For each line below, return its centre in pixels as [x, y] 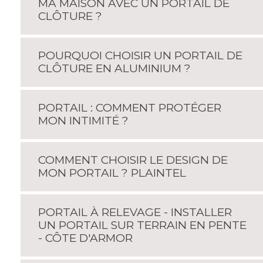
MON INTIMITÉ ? [85, 121]
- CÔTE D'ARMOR [87, 238]
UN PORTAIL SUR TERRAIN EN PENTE [142, 225]
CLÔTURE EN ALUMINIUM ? [116, 68]
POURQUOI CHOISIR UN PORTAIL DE [140, 55]
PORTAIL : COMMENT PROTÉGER [130, 108]
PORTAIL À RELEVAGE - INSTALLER [135, 212]
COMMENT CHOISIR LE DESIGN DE [133, 160]
